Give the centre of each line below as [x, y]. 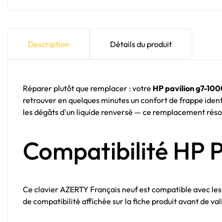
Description [49, 44]
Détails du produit [141, 44]
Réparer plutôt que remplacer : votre [88, 88]
